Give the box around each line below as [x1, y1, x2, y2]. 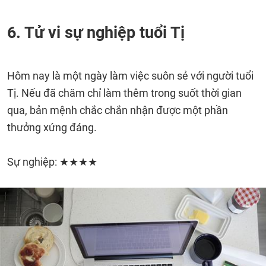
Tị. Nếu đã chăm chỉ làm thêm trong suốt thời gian [7, 87, 242, 99]
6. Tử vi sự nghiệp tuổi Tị [7, 23, 185, 42]
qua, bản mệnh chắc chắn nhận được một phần [7, 104, 228, 116]
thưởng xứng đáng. [7, 121, 97, 134]
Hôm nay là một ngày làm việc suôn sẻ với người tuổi [7, 69, 254, 82]
